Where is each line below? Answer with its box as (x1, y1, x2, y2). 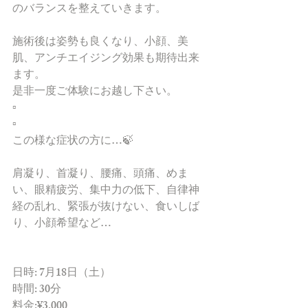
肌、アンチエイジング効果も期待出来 (12, 49, 199, 69)
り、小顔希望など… (12, 214, 111, 234)
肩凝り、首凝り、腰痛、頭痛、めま (12, 165, 188, 185)
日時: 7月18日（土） (12, 264, 111, 284)
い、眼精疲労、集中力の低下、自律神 (12, 181, 199, 201)
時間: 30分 (12, 280, 61, 300)
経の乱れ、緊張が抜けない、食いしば (12, 198, 199, 218)
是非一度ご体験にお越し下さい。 (12, 82, 177, 102)
